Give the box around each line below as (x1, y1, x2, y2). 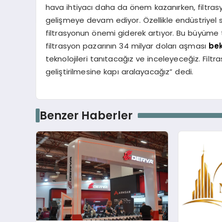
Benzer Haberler (39, 107, 133, 123)
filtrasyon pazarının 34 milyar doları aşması (45, 41, 209, 52)
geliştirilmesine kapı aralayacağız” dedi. (45, 66, 194, 77)
